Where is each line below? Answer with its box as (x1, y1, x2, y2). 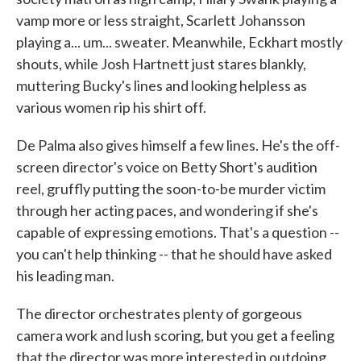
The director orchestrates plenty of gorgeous (16, 305, 302, 322)
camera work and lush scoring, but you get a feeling (16, 326, 334, 344)
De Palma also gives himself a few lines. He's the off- (16, 136, 340, 154)
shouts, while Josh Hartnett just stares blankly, (16, 55, 306, 73)
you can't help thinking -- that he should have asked (16, 245, 332, 263)
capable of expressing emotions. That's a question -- (16, 223, 339, 241)
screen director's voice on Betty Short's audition (16, 158, 317, 176)
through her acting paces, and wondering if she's (16, 201, 318, 219)
